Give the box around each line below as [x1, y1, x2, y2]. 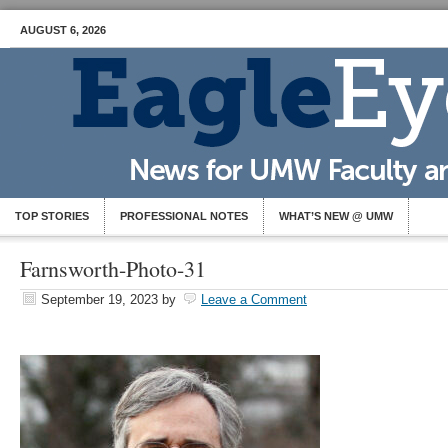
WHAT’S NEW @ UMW [279, 210, 393, 222]
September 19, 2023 [41, 292, 158, 307]
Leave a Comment [201, 292, 307, 307]
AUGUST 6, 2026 [20, 24, 106, 36]
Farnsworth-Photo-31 [20, 254, 206, 283]
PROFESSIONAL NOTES [120, 210, 248, 222]
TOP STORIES [15, 210, 89, 222]
